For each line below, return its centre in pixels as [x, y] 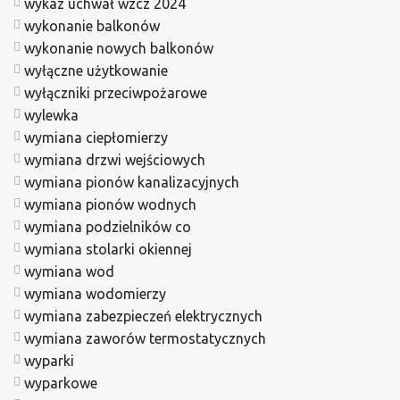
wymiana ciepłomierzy [96, 137]
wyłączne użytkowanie [96, 70]
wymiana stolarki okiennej [108, 249]
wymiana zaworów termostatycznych [145, 338]
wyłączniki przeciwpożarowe [116, 92]
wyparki [49, 360]
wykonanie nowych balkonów [119, 48]
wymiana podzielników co [108, 226]
